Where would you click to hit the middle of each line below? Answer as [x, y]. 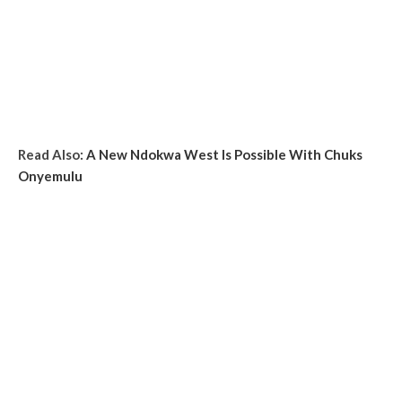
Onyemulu [50, 176]
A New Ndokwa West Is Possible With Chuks [224, 154]
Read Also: [52, 154]
